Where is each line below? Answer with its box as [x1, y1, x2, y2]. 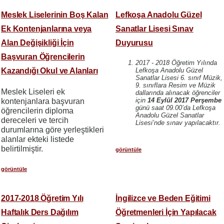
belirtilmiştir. [1, 144, 43, 153]
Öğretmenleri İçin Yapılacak [115, 207, 216, 216]
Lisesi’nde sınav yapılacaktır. [135, 118, 220, 126]
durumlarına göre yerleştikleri [1, 125, 104, 134]
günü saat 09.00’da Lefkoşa [135, 103, 215, 111]
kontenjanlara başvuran [1, 96, 84, 105]
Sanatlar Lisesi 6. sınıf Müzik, [135, 73, 222, 81]
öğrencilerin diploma [1, 106, 73, 115]
